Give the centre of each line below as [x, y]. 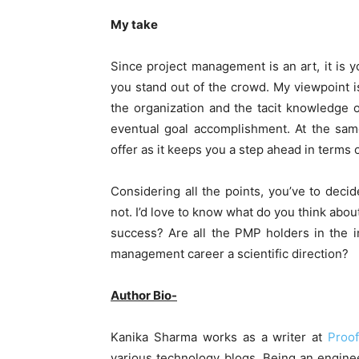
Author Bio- [144, 296]
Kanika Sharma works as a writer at [220, 337]
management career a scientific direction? [230, 254]
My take [134, 25]
